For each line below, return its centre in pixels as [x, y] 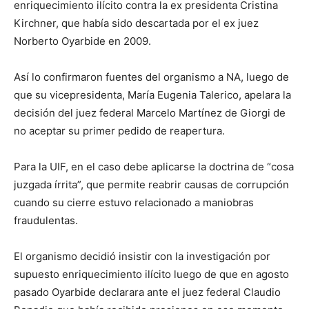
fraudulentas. [46, 220]
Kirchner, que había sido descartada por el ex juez [136, 23]
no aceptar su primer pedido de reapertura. [119, 131]
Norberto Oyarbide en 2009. [82, 41]
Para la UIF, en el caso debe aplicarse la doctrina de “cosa [154, 167]
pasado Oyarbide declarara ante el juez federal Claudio [147, 292]
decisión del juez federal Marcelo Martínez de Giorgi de [150, 113]
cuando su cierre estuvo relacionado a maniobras [134, 202]
